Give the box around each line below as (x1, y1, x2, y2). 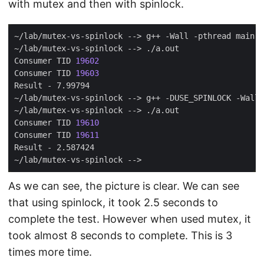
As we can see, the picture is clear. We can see (8, 180, 239, 192)
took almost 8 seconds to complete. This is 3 (8, 229, 232, 242)
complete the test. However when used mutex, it (8, 213, 251, 225)
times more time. (8, 246, 92, 258)
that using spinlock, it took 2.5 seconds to (8, 196, 218, 209)
